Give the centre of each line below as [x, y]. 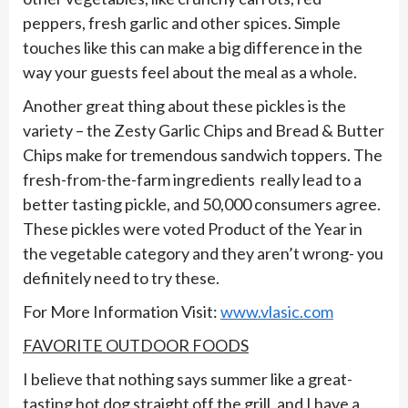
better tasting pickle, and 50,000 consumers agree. [203, 204]
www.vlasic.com [277, 311]
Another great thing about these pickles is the [184, 106]
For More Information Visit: [122, 311]
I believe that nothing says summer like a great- [188, 379]
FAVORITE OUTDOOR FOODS [136, 345]
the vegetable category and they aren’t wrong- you [203, 253]
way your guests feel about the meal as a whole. [190, 72]
